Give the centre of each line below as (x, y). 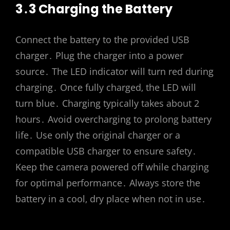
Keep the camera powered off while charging (112, 167)
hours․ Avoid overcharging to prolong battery (113, 119)
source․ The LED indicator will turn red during (114, 72)
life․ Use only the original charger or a (98, 135)
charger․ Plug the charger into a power (99, 56)
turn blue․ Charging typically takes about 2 (107, 103)
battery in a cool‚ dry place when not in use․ (111, 199)
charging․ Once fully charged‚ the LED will (106, 88)
